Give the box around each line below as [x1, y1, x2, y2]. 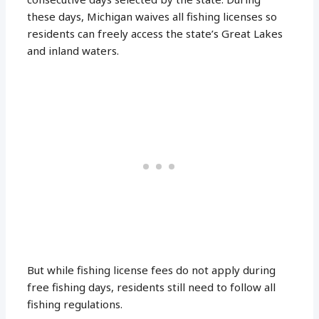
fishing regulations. [27, 296, 123, 311]
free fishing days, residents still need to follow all [27, 279, 276, 294]
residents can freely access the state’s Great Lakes [27, 26, 283, 41]
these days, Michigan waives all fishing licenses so [27, 9, 278, 23]
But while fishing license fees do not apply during [27, 262, 276, 277]
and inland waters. [27, 43, 120, 58]
